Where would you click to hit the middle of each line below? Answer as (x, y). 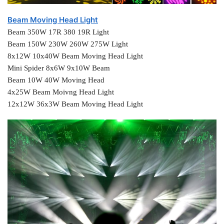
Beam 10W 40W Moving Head (56, 80)
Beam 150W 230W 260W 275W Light (68, 44)
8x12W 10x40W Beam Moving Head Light (75, 56)
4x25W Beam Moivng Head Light (61, 92)
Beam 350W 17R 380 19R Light (58, 32)
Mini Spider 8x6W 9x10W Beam (59, 68)
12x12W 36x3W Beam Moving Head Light (75, 104)
